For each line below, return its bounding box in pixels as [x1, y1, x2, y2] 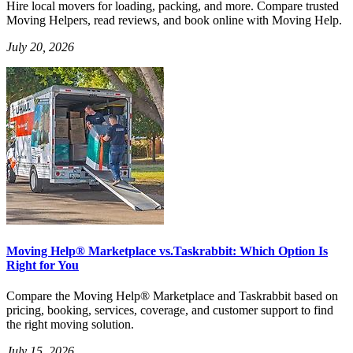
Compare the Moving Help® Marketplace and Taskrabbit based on [6, 289, 338, 303]
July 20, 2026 [6, 39, 74, 54]
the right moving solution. [6, 318, 134, 332]
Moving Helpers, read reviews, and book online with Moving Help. [6, 13, 342, 27]
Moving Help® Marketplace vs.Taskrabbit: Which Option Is [6, 243, 328, 258]
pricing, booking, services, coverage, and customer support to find [6, 303, 333, 318]
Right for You [6, 258, 79, 272]
